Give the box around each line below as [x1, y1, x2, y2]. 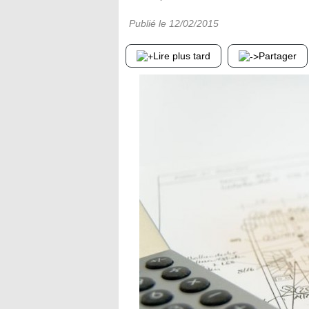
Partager [259, 50, 297, 61]
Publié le [129, 18, 169, 29]
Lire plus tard [153, 50, 210, 61]
